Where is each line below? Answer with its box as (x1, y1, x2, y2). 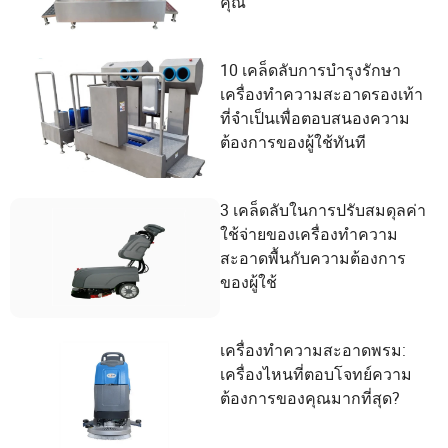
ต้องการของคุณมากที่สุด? (220, 387, 400, 409)
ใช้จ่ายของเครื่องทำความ (220, 223, 398, 245)
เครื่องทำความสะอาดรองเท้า (220, 83, 423, 105)
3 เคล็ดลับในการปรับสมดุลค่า (220, 199, 426, 221)
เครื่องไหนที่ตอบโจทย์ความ (220, 363, 412, 385)
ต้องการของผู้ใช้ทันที (220, 131, 366, 153)
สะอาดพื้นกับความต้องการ (220, 247, 406, 269)
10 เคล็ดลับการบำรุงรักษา (220, 59, 401, 81)
